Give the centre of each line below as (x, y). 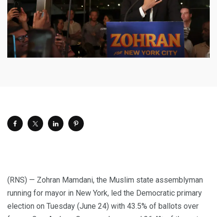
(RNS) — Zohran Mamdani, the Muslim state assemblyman (105, 180)
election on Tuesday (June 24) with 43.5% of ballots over (103, 206)
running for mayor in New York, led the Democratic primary (105, 193)
